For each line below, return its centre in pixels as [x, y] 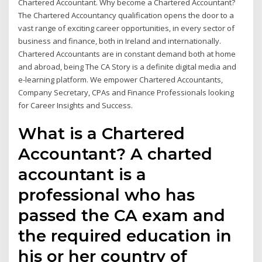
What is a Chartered [102, 134]
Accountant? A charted [116, 154]
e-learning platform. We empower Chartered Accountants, [121, 79]
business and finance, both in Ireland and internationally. [120, 41]
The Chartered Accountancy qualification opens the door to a [126, 15]
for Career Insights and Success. [76, 105]
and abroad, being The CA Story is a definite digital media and [127, 66]
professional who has [107, 195]
